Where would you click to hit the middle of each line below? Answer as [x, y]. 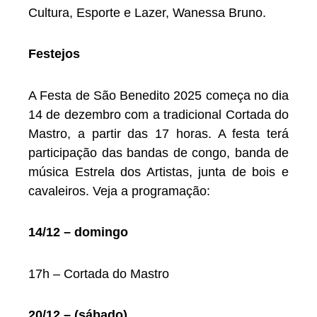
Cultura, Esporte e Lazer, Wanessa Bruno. [147, 12]
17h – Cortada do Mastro [99, 273]
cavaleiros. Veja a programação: [119, 191]
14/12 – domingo [78, 232]
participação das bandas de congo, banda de [158, 152]
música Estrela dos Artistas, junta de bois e [158, 172]
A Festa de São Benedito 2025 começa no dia [158, 95]
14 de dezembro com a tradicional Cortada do [158, 114]
